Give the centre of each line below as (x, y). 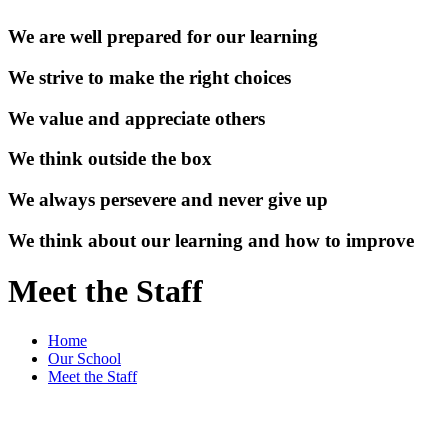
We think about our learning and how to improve (211, 240)
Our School (84, 358)
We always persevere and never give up (168, 200)
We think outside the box (110, 159)
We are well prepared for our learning (163, 37)
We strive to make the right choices (149, 77)
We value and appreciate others (136, 118)
